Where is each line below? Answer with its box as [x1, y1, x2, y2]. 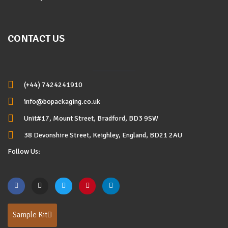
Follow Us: [8, 147, 40, 156]
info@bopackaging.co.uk [24, 97, 100, 106]
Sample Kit [13, 210, 47, 220]
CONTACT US [8, 32, 65, 45]
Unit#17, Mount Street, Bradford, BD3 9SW [24, 113, 158, 123]
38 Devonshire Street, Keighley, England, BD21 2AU [24, 130, 182, 139]
